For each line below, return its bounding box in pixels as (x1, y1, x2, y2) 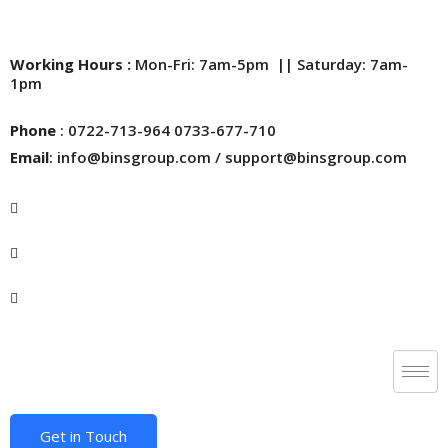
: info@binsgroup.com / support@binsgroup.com (49, 147, 407, 167)
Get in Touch (40, 426, 127, 446)
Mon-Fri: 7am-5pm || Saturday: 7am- (135, 54, 408, 74)
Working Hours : (10, 54, 135, 74)
